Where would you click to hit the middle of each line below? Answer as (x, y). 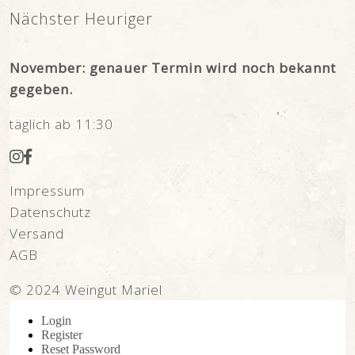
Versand (37, 233)
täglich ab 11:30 (62, 124)
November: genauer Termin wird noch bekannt (173, 67)
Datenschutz (51, 212)
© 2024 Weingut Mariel (86, 289)
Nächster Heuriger (82, 19)
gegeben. (42, 89)
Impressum (48, 190)
